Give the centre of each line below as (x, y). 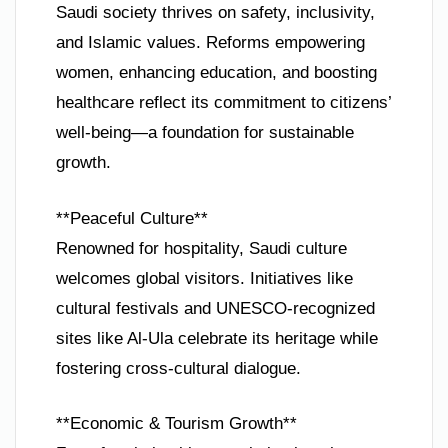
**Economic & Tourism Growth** (176, 424)
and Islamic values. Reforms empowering (210, 43)
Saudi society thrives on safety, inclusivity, (215, 13)
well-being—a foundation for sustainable (205, 133)
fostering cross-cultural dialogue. (178, 368)
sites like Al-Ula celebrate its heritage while (217, 338)
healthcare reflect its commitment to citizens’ (223, 103)
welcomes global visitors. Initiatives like (204, 278)
